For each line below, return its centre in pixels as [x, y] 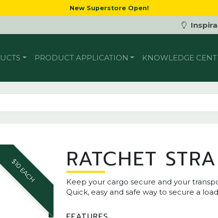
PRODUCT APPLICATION [81, 58]
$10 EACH [23, 170]
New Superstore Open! [109, 8]
